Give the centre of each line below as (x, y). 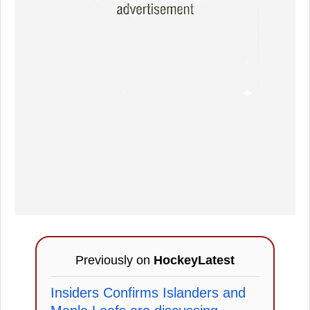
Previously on (115, 261)
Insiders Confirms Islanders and (148, 293)
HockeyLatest (194, 261)
